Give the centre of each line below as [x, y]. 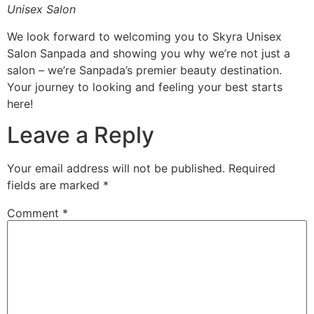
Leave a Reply [81, 135]
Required [252, 168]
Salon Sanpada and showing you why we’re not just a [149, 53]
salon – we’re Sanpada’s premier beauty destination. [144, 70]
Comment [35, 213]
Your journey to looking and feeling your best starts [145, 87]
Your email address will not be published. [116, 168]
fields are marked [55, 185]
